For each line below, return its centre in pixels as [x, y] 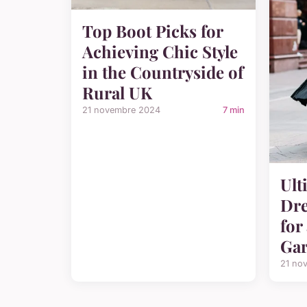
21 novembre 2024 [121, 110]
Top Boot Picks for [152, 30]
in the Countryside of [163, 72]
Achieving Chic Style [160, 51]
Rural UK [117, 92]
